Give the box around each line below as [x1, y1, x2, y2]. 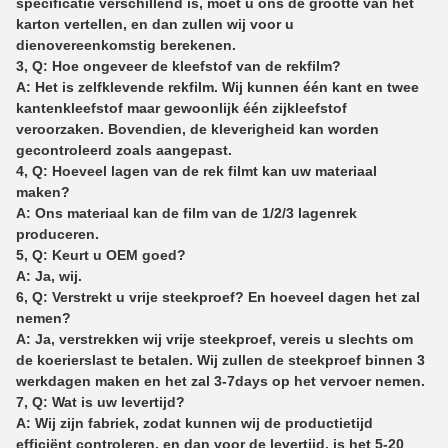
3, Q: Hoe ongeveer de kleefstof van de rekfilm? [16, 57, 341, 74]
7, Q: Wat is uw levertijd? [16, 393, 185, 410]
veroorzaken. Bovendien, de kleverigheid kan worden [16, 120, 379, 137]
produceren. [16, 225, 99, 242]
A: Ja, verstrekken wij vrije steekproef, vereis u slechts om [16, 330, 413, 347]
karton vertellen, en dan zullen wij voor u [16, 15, 294, 32]
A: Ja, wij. [16, 267, 82, 284]
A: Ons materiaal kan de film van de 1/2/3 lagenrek [16, 204, 357, 221]
